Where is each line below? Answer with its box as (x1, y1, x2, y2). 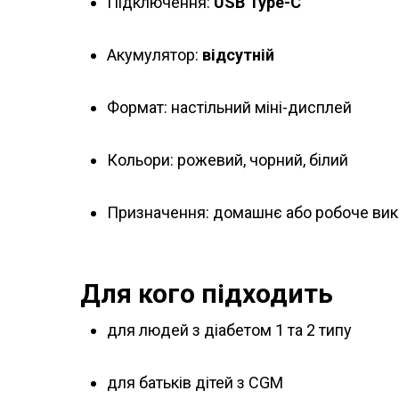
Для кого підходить (80, 278, 333, 310)
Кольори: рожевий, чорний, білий (107, 151, 348, 170)
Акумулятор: (107, 45, 202, 65)
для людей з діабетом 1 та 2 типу (107, 321, 352, 340)
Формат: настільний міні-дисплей (107, 98, 352, 118)
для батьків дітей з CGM (107, 373, 283, 393)
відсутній (202, 45, 274, 65)
